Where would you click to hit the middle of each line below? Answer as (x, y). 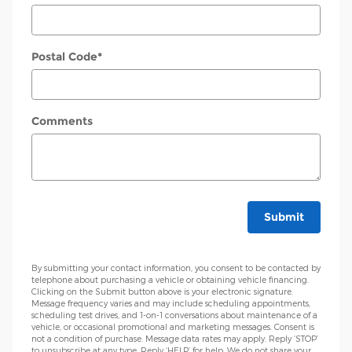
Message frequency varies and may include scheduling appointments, (171, 303)
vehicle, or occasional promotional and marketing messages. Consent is (173, 327)
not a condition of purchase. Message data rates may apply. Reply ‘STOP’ (175, 339)
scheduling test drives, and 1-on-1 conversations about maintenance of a (174, 315)
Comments (62, 121)
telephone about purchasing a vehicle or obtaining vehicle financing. (170, 280)
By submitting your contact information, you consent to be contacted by (176, 268)
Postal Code (64, 56)
